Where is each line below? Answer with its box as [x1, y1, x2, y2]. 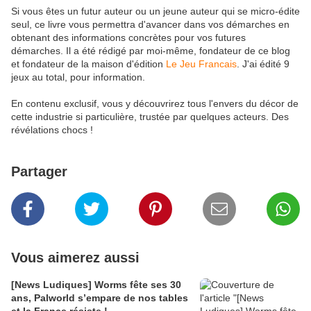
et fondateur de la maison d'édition [11, 58, 166, 70]
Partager [11, 164, 67, 180]
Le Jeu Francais [166, 58, 237, 70]
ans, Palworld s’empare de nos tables [11, 292, 188, 304]
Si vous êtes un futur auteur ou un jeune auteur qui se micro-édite [11, 6, 300, 17]
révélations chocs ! [11, 124, 93, 136]
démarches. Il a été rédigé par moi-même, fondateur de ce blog [11, 45, 290, 57]
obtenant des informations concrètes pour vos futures [11, 32, 246, 44]
